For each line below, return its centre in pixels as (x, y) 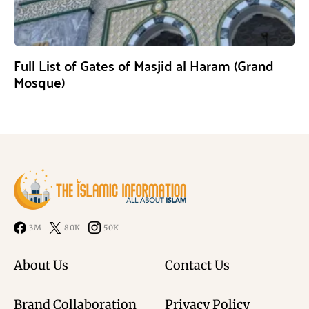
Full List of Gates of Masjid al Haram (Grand (144, 66)
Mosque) (39, 82)
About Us (41, 266)
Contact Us (197, 266)
